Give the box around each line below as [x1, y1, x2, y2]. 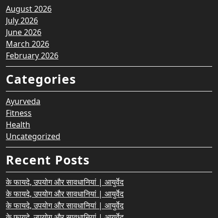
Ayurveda [6, 96, 40, 107]
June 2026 [6, 27, 41, 37]
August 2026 [6, 3, 52, 14]
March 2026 [6, 38, 49, 49]
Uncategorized [6, 131, 60, 142]
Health [6, 119, 30, 130]
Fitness [6, 108, 32, 118]
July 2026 [6, 15, 38, 26]
